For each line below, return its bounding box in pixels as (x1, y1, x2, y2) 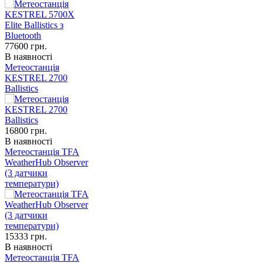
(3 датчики (5, 168, 48, 178)
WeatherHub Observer (5, 157, 88, 168)
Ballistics (5, 83, 38, 94)
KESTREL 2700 (5, 73, 68, 83)
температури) (5, 178, 59, 189)
